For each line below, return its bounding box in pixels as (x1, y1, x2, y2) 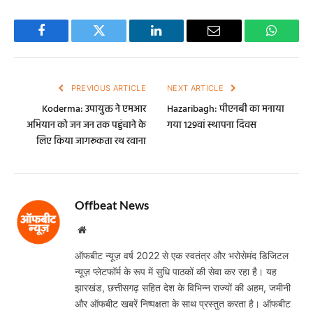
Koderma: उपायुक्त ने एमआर (42, 101, 146, 118)
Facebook (40, 34, 89, 48)
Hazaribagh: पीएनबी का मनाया (167, 101, 284, 118)
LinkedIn (155, 34, 202, 48)
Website (85, 224, 117, 235)
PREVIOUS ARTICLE (68, 83, 146, 94)
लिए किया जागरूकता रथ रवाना (36, 133, 146, 150)
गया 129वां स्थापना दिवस (167, 117, 256, 134)
